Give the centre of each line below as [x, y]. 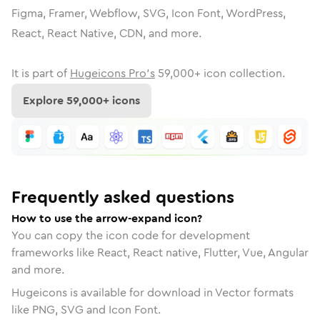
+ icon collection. [240, 73]
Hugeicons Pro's [112, 73]
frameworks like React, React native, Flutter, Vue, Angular [160, 252]
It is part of [39, 73]
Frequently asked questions [123, 197]
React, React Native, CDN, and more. [106, 33]
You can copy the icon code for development [131, 235]
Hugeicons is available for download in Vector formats [152, 292]
